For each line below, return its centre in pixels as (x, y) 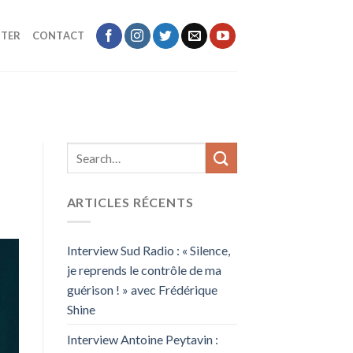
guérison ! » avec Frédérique (142, 289)
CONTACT (58, 35)
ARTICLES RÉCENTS (130, 203)
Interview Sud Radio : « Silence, (148, 250)
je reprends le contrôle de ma (144, 269)
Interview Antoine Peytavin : (142, 339)
